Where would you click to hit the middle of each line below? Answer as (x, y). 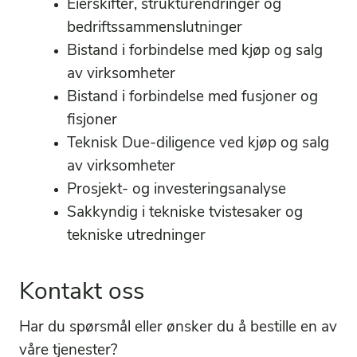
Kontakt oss (82, 293)
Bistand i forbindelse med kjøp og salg (195, 52)
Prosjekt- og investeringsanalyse (177, 190)
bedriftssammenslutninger (155, 29)
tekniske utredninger (136, 237)
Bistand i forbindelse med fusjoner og (192, 98)
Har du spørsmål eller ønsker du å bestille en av (178, 328)
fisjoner (92, 121)
